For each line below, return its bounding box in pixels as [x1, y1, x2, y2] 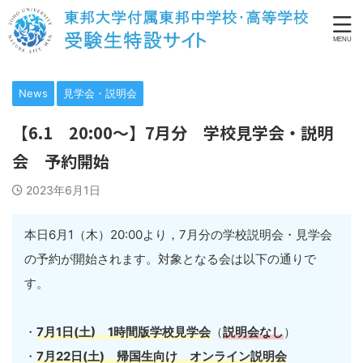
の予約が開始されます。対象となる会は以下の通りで [24, 250, 316, 267]
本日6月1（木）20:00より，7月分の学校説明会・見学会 [24, 226, 332, 242]
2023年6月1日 [26, 183, 100, 197]
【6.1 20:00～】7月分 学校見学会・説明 [12, 121, 333, 144]
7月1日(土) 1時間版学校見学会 [36, 323, 211, 340]
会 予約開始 [12, 149, 109, 173]
